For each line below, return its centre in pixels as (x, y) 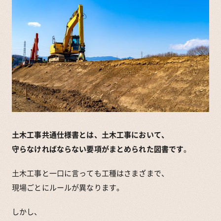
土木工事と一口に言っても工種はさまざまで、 (90, 173)
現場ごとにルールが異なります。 (68, 187)
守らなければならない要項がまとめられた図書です (98, 149)
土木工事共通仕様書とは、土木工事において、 (90, 134)
